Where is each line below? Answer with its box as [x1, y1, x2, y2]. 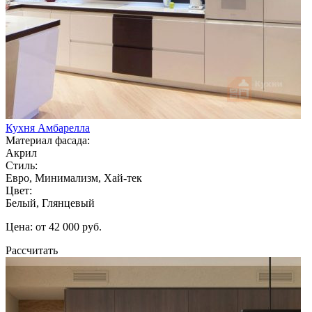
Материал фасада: [6, 134, 90, 146]
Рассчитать [6, 244, 58, 256]
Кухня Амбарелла [6, 121, 90, 134]
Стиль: [6, 159, 38, 171]
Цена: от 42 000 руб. [6, 220, 102, 233]
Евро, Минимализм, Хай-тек [6, 171, 142, 184]
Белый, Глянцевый [6, 196, 95, 209]
